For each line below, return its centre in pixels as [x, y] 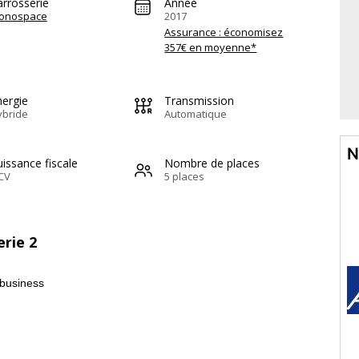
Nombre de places [212, 163]
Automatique [196, 113]
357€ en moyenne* [211, 47]
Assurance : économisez [224, 32]
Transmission [200, 100]
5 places [185, 176]
